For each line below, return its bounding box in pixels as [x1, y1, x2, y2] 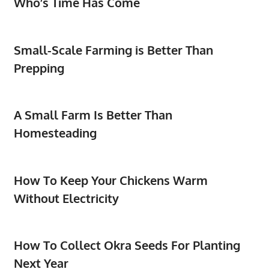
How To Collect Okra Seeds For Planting [13, 237, 240, 253]
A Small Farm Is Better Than [13, 107, 172, 123]
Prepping [13, 59, 64, 76]
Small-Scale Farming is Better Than [13, 41, 213, 58]
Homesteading [13, 125, 97, 141]
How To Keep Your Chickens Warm [13, 172, 208, 188]
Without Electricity [13, 190, 119, 206]
